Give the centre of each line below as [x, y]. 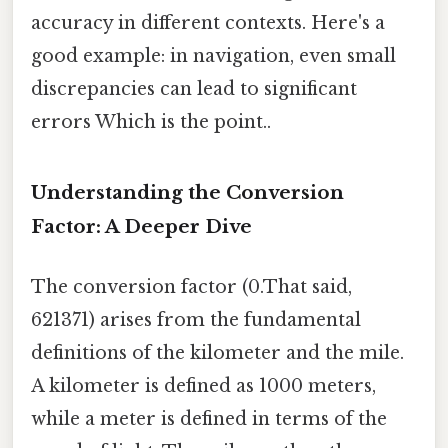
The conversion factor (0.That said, [191, 286]
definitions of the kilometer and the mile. [217, 352]
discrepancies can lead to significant [194, 89]
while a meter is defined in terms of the [209, 418]
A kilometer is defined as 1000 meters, [203, 385]
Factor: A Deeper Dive [141, 227]
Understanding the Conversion [187, 193]
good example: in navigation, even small [213, 56]
